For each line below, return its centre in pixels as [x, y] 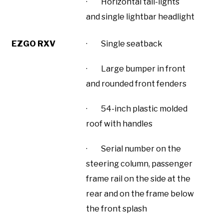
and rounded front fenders [136, 83]
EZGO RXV [33, 43]
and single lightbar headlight [140, 16]
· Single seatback [124, 43]
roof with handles [119, 123]
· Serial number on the [133, 148]
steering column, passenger [139, 163]
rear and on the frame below [140, 193]
